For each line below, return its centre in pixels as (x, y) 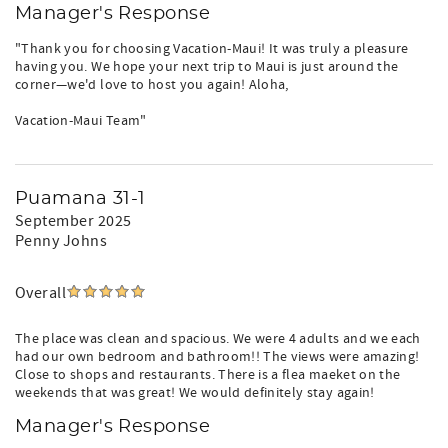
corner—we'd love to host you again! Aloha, (152, 85)
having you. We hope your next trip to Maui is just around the (207, 67)
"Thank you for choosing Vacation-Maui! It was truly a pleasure (212, 49)
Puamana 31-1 (80, 199)
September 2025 (73, 221)
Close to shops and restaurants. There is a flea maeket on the (208, 375)
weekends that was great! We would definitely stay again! (195, 393)
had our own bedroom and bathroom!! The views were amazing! (217, 357)
